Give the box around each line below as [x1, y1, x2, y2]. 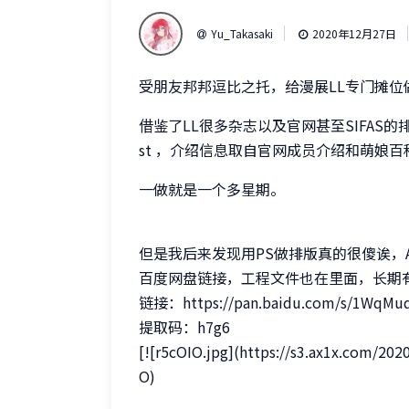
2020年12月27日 [312, 25, 396, 41]
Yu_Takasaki [211, 25, 273, 41]
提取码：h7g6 [139, 315, 230, 338]
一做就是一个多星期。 [139, 177, 285, 200]
